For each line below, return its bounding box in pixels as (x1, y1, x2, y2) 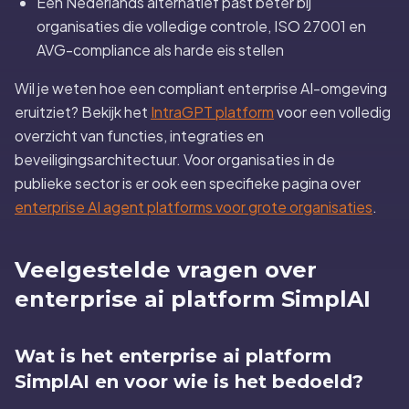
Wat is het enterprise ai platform (15, 345, 331, 367)
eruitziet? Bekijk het (15, 102, 151, 121)
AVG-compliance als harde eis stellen (37, 40, 284, 59)
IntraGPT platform (151, 102, 274, 121)
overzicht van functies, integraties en (15, 126, 264, 145)
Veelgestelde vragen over (15, 257, 317, 283)
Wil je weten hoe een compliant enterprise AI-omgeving (15, 79, 387, 98)
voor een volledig (274, 102, 391, 121)
